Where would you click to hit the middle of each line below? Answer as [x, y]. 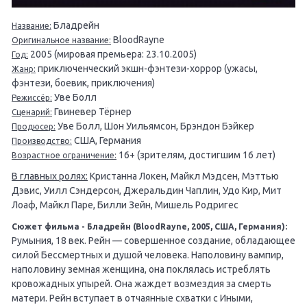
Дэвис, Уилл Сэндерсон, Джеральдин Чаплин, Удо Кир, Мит [147, 190]
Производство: [42, 140]
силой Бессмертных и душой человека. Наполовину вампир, [148, 255]
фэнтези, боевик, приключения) [83, 83]
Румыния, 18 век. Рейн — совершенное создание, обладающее [153, 240]
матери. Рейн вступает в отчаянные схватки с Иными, [132, 298]
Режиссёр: [32, 97]
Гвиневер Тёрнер [92, 111]
